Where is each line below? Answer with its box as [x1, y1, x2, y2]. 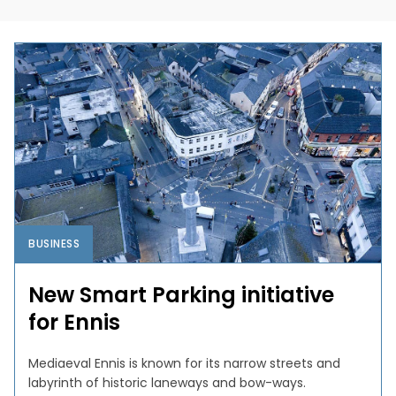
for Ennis [28, 307, 121, 337]
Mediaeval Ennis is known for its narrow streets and [28, 354, 341, 372]
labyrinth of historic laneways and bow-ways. [28, 373, 307, 392]
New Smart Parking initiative [28, 279, 335, 309]
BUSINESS [28, 235, 80, 251]
